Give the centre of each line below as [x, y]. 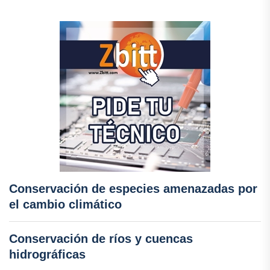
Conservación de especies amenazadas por [133, 189]
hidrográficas [47, 255]
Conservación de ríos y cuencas [101, 239]
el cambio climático [65, 205]
